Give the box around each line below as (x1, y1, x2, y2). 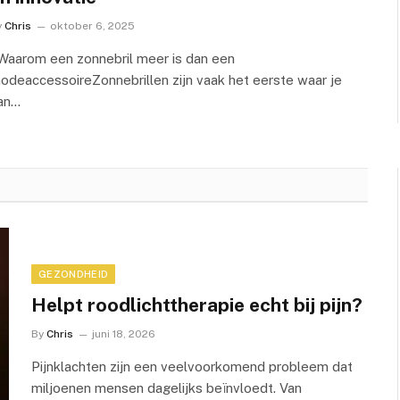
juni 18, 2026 (92, 327, 156, 340)
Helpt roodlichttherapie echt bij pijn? (31, 293, 363, 316)
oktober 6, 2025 (49, 20, 135, 33)
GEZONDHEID (38, 268, 109, 279)
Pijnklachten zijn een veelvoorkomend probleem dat (31, 358, 354, 374)
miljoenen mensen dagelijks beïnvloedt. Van (31, 379, 303, 396)
